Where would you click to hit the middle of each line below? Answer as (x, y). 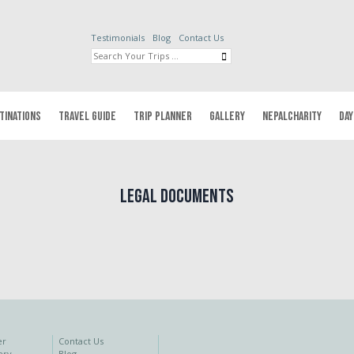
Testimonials (118, 38)
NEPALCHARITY (292, 117)
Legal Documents (177, 196)
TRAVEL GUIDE (87, 117)
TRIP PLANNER (163, 117)
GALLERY (227, 117)
